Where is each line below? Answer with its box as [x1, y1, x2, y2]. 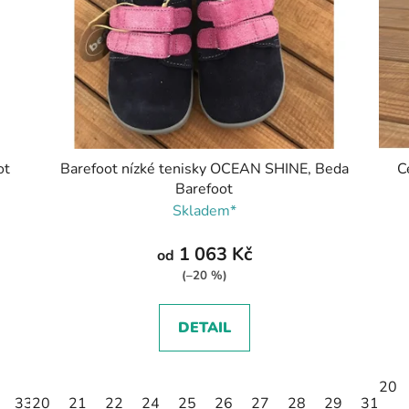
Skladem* [172, 200, 236, 221]
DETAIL [177, 317, 231, 338]
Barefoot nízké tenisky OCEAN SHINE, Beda [59, 158, 349, 179]
